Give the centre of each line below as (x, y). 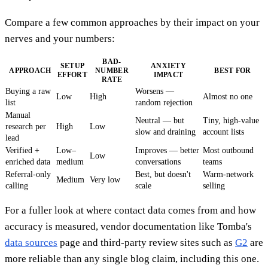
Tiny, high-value (231, 120)
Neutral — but (160, 120)
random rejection (164, 102)
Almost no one (228, 96)
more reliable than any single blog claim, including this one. (132, 258)
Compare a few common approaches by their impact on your (132, 22)
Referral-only (28, 174)
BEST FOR (233, 70)
